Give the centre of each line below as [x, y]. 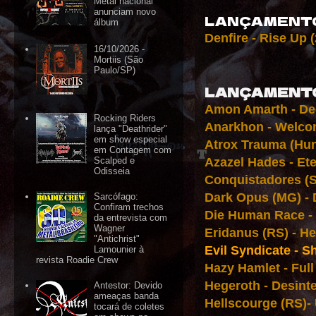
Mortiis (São [119, 60]
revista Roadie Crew [77, 260]
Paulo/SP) [115, 71]
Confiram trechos [129, 207]
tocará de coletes [129, 307]
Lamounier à [119, 250]
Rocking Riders [125, 119]
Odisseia [112, 171]
